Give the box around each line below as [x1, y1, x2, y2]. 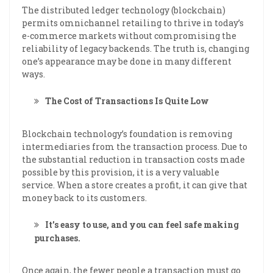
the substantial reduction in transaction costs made [22, 153, 245, 165]
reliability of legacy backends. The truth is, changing [22, 42, 249, 54]
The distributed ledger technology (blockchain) [22, 4, 225, 16]
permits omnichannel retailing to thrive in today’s [22, 16, 244, 29]
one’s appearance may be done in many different [22, 55, 232, 67]
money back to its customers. [22, 191, 147, 204]
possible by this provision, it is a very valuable [22, 166, 219, 178]
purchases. [34, 232, 80, 244]
